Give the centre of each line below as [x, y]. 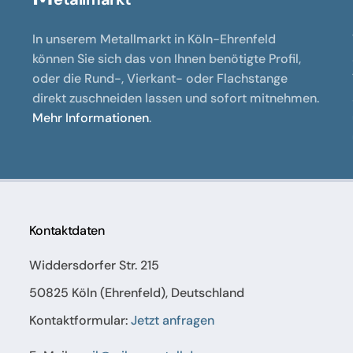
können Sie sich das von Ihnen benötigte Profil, [167, 59]
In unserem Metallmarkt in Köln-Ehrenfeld [154, 39]
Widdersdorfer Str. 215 [94, 266]
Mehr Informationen [91, 118]
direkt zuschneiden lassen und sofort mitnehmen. [176, 98]
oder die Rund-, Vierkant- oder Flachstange [160, 79]
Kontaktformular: [80, 321]
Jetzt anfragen [172, 321]
